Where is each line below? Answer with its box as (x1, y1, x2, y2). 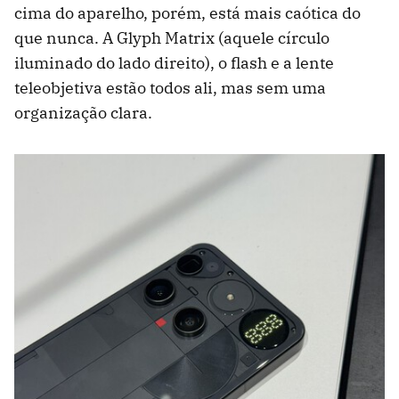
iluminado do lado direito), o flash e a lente (14, 52, 334, 73)
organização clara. (14, 102, 152, 123)
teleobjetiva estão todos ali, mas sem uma (14, 77, 326, 98)
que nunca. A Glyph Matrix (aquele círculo (14, 27, 330, 48)
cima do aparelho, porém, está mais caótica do (14, 2, 361, 23)
